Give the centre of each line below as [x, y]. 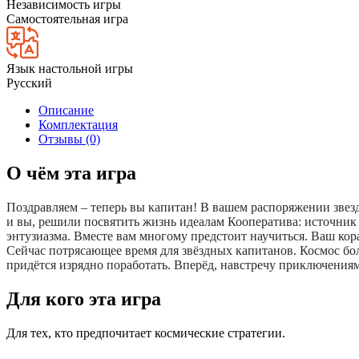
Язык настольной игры [70, 68]
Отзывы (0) [69, 139]
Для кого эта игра [84, 298]
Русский [29, 83]
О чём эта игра [71, 173]
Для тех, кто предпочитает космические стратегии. [146, 333]
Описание [66, 110]
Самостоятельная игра [67, 18]
